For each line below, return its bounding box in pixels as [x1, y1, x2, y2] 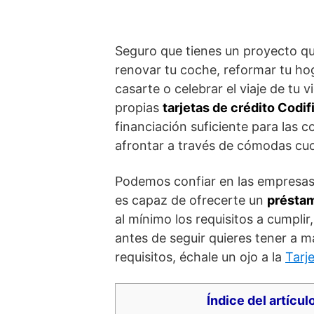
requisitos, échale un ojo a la [115, 249, 285, 264]
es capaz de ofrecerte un [115, 192, 267, 207]
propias [115, 100, 163, 115]
